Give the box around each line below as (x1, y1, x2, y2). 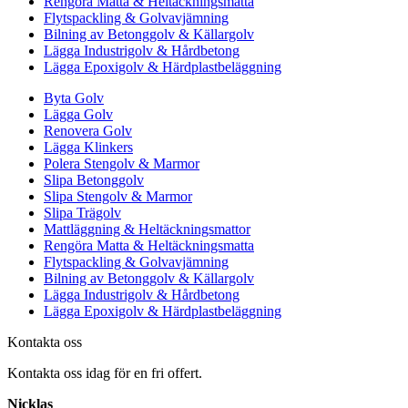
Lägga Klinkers (44, 139, 133, 155)
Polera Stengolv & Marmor (44, 156, 199, 171)
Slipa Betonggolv (44, 172, 144, 188)
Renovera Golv (44, 123, 132, 138)
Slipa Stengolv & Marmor (44, 189, 192, 204)
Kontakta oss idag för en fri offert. (7, 365, 202, 381)
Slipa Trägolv (44, 205, 121, 220)
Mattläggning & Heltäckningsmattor (44, 221, 250, 237)
